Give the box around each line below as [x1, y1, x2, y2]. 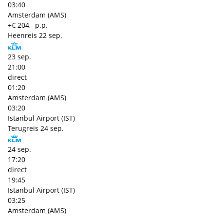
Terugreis [8, 123, 38, 133]
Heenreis [8, 31, 37, 40]
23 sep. [8, 52, 31, 61]
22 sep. [39, 31, 62, 40]
